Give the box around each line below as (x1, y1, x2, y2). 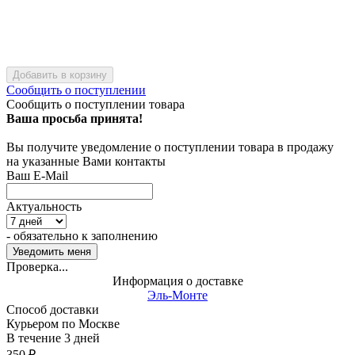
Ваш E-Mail (6, 168, 68, 182)
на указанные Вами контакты (6, 154, 166, 168)
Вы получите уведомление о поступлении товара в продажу (6, 139, 334, 154)
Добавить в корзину (13, 68, 107, 81)
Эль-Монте (147, 288, 208, 302)
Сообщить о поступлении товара (6, 97, 185, 111)
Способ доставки (6, 302, 99, 316)
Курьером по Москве (6, 316, 120, 330)
